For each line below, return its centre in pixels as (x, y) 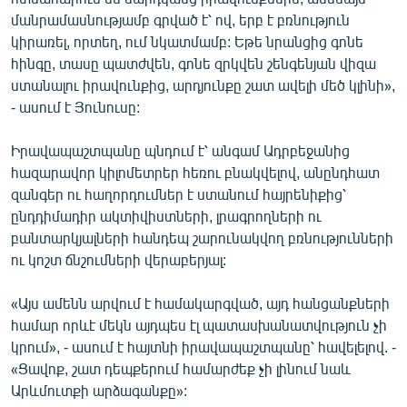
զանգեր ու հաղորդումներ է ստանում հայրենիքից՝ (179, 194)
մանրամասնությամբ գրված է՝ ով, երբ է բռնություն (180, 19)
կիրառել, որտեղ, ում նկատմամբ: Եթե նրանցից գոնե (187, 41)
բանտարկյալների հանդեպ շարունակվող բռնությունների (202, 237)
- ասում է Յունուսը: (75, 106)
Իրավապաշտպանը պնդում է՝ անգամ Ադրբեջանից (180, 150)
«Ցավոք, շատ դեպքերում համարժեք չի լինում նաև (181, 368)
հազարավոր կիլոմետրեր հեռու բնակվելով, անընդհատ (195, 172)
